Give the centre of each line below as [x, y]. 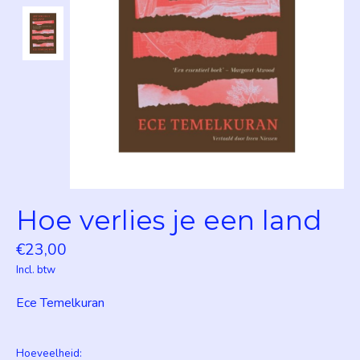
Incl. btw [36, 270]
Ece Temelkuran [60, 303]
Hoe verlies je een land [169, 220]
